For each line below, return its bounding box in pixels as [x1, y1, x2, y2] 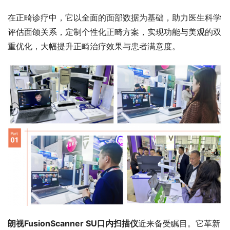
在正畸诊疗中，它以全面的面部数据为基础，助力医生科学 [8, 12, 221, 23]
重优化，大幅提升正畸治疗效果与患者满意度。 [8, 41, 183, 51]
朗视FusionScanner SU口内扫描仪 [8, 218, 138, 229]
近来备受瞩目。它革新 [138, 218, 220, 229]
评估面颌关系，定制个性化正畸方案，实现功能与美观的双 [8, 26, 221, 37]
